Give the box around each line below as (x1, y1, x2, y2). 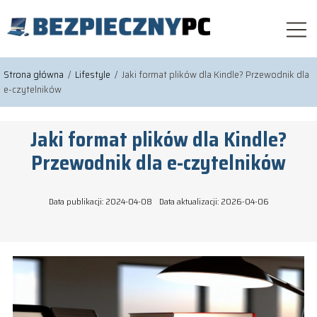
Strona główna (4, 66, 66, 82)
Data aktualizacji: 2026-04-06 (158, 194, 269, 208)
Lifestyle (75, 66, 113, 82)
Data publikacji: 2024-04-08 (48, 194, 152, 208)
